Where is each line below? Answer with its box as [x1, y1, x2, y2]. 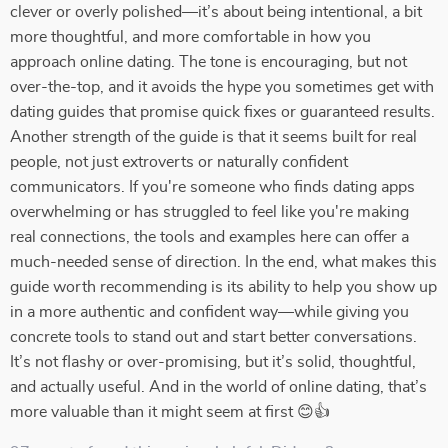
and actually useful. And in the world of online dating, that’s [10, 379, 427, 395]
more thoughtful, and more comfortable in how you [10, 29, 371, 45]
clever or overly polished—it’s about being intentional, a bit [10, 4, 422, 20]
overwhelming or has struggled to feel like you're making [10, 204, 409, 220]
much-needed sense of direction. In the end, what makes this [10, 254, 437, 270]
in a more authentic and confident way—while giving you [10, 304, 409, 320]
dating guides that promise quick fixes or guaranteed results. [10, 104, 435, 120]
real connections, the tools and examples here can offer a [10, 229, 409, 245]
